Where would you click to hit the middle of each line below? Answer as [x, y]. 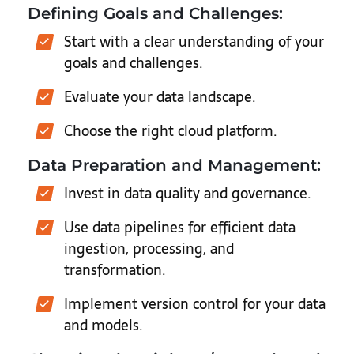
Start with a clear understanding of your [194, 41]
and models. [104, 325]
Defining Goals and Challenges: [155, 13]
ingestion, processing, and [149, 249]
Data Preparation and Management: [174, 165]
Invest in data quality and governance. [188, 193]
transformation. [115, 270]
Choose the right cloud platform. [171, 131]
